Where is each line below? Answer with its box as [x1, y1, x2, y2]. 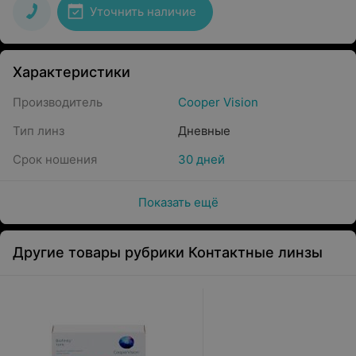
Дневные [178, 123, 230, 138]
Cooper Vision [178, 95, 258, 110]
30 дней [178, 152, 225, 167]
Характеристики [13, 64, 130, 80]
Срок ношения [13, 152, 97, 167]
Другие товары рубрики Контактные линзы [13, 244, 323, 261]
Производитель [13, 95, 103, 110]
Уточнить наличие [90, 4, 196, 19]
